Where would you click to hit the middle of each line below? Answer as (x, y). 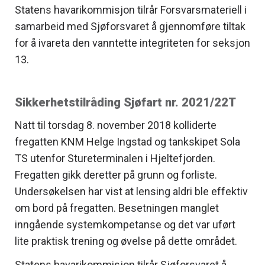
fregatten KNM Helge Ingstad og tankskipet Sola (127, 141)
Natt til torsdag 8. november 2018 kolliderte (116, 125)
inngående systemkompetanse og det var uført (125, 224)
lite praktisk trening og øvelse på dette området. (126, 241)
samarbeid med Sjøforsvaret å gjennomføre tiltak (130, 26)
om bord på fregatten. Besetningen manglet (117, 208)
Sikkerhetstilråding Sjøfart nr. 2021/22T (125, 102)
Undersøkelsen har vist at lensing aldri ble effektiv (131, 191)
